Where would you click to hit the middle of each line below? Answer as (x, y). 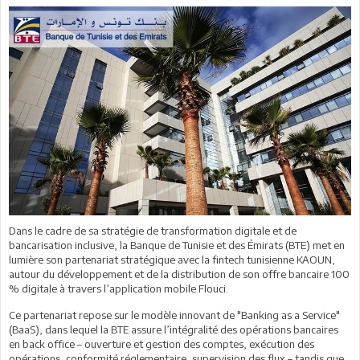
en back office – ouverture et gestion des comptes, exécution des (162, 344)
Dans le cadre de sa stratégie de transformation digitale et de (153, 230)
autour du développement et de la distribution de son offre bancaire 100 (179, 274)
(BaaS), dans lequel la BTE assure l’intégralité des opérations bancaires (174, 329)
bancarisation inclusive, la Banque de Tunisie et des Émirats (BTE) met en (177, 245)
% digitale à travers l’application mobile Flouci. (119, 288)
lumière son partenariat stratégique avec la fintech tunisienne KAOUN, (172, 259)
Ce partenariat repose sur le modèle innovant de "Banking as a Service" (174, 315)
